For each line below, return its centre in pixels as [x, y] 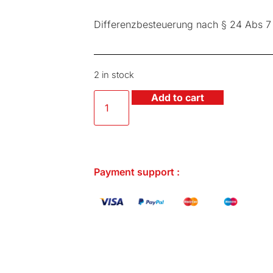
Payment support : [137, 172]
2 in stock [114, 75]
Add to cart [178, 98]
